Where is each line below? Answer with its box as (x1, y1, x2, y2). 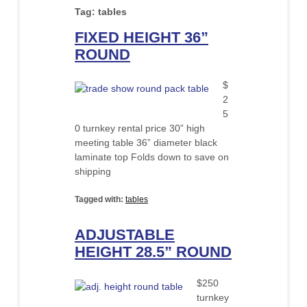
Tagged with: (75, 195, 125, 205)
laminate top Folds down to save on (75, 151, 229, 163)
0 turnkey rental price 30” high (75, 123, 205, 134)
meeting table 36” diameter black (75, 137, 217, 149)
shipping (75, 166, 111, 177)
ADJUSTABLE (75, 226, 175, 244)
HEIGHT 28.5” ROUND (75, 243, 232, 261)
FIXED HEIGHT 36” (75, 28, 208, 46)
